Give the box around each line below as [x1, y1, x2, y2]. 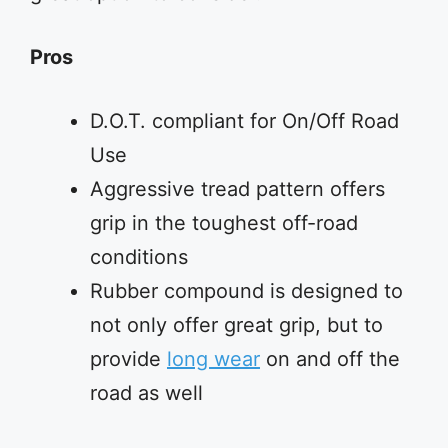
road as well [90, 381, 203, 405]
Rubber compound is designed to [90, 279, 403, 303]
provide [90, 347, 167, 371]
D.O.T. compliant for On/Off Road [90, 109, 399, 133]
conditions [90, 245, 188, 269]
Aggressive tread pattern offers [90, 177, 385, 201]
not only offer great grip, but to [90, 313, 383, 337]
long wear [167, 347, 260, 371]
